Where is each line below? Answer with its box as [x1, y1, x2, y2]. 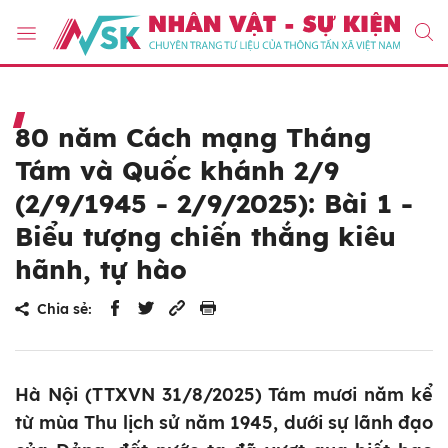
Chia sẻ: [37, 300, 92, 319]
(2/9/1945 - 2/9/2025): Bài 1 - [15, 187, 413, 221]
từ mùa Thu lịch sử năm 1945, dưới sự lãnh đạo [15, 411, 433, 435]
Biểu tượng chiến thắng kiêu [15, 220, 396, 254]
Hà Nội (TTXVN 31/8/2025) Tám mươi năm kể [15, 383, 433, 407]
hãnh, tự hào [15, 253, 187, 287]
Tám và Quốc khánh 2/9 [15, 154, 339, 188]
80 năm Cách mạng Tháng [15, 121, 371, 155]
